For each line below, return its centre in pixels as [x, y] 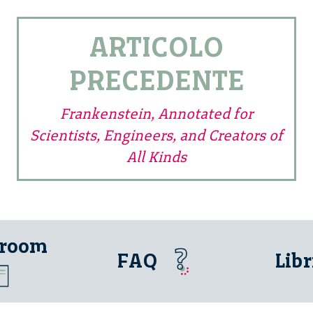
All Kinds [156, 156]
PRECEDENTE [156, 80]
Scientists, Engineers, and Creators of [156, 135]
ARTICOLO [156, 46]
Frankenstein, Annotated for [156, 113]
